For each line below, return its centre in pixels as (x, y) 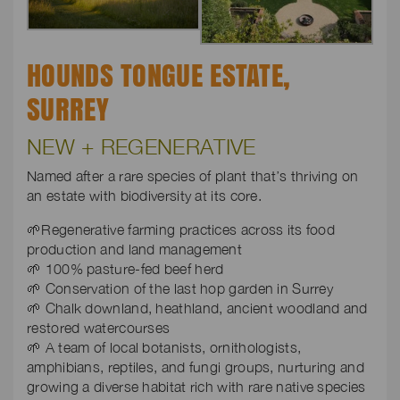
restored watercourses (99, 328)
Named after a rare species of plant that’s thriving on (193, 176)
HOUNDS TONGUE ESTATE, (159, 76)
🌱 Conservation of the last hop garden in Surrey (180, 289)
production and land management (135, 250)
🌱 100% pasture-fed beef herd (125, 269)
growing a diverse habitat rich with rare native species (196, 387)
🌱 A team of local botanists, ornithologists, (164, 348)
